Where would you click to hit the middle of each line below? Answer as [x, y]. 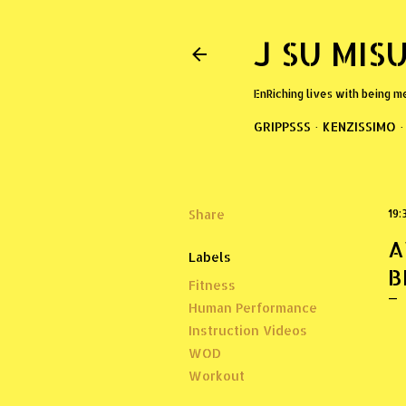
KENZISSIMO [359, 126]
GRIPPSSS [282, 126]
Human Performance [252, 308]
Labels [209, 257]
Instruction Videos [247, 330]
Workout [216, 376]
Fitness [212, 285]
